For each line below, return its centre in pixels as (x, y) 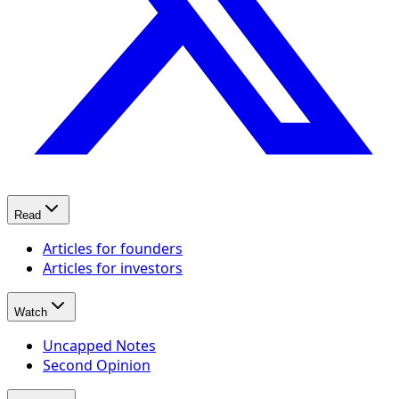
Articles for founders (113, 248)
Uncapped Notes (99, 345)
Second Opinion (97, 365)
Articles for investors (113, 268)
